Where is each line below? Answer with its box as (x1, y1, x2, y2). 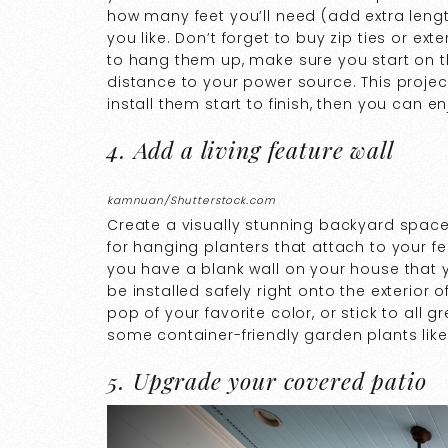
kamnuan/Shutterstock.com (107, 193, 276, 209)
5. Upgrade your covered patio (107, 365, 427, 397)
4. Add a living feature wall (107, 134, 394, 166)
